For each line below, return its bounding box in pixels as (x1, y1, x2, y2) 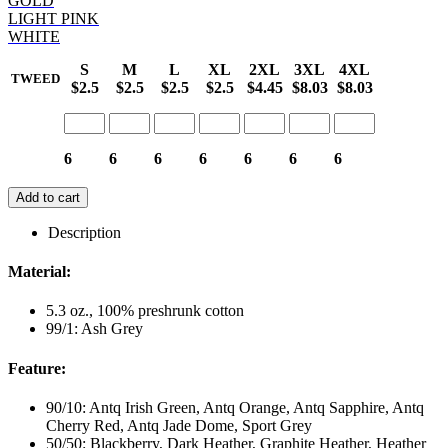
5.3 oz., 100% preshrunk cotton (46, 302, 244, 320)
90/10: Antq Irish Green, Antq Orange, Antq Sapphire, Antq (46, 398, 424, 416)
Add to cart (16, 189, 80, 205)
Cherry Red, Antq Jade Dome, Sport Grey (46, 416, 312, 434)
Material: (8, 263, 71, 281)
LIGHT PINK (8, 9, 99, 27)
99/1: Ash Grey (46, 320, 143, 338)
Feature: (8, 359, 66, 377)
